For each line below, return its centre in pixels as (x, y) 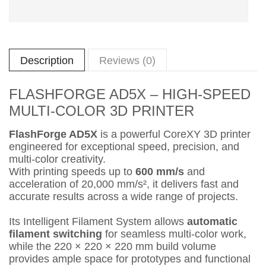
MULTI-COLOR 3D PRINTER (102, 111)
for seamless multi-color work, (174, 234)
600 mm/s (160, 172)
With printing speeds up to (72, 172)
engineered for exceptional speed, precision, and (124, 147)
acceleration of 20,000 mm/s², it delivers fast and (124, 184)
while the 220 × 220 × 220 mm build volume (113, 246)
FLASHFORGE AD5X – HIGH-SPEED (130, 94)
